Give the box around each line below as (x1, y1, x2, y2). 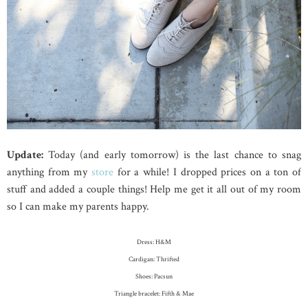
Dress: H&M (137, 237, 171, 247)
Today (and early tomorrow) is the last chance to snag (43, 147, 301, 162)
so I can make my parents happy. (7, 199, 149, 214)
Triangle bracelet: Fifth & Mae (114, 289, 194, 298)
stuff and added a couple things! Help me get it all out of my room (7, 181, 301, 197)
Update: (7, 147, 43, 162)
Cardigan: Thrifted (129, 254, 179, 264)
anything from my (7, 164, 92, 179)
